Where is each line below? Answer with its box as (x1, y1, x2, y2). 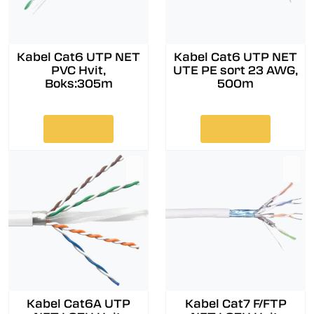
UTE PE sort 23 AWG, (173, 63, 298, 77)
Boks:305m (44, 76, 113, 90)
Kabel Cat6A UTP (27, 296, 130, 310)
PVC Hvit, (51, 63, 106, 77)
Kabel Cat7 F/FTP (184, 296, 253, 310)
